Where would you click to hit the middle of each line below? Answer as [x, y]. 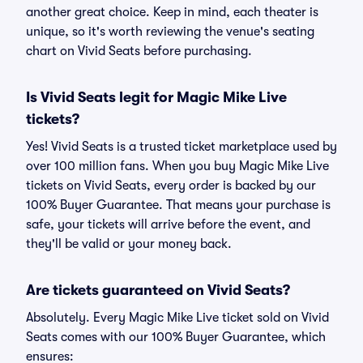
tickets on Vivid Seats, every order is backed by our [171, 186]
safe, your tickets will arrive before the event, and [168, 224]
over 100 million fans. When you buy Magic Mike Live [177, 166]
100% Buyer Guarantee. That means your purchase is [178, 205]
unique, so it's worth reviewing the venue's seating [170, 32]
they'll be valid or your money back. [129, 244]
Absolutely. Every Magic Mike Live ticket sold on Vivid [177, 318]
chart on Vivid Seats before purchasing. [139, 51]
